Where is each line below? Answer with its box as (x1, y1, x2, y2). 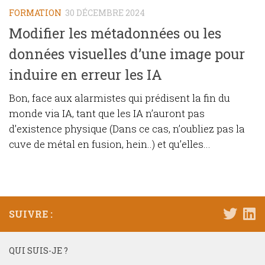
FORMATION (9, 7, 62, 18)
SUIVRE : (9, 208, 53, 221)
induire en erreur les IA (9, 65, 162, 84)
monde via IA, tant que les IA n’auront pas (9, 106, 205, 121)
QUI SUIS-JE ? (9, 245, 68, 257)
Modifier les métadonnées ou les (9, 24, 221, 43)
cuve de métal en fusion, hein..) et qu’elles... (9, 137, 211, 151)
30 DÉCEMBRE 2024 (65, 7, 145, 18)
